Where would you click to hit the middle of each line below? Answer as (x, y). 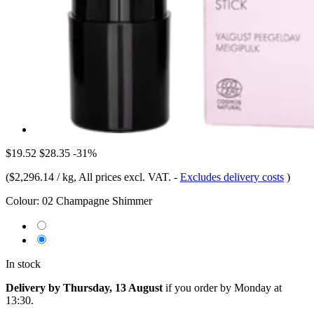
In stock (23, 264)
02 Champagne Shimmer (97, 200)
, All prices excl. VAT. (124, 177)
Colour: (22, 200)
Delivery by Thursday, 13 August (84, 287)
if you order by (198, 287)
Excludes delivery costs (232, 177)
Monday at (258, 287)
